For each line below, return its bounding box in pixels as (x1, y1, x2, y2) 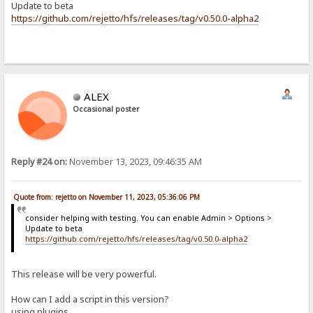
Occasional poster (73, 103, 140, 114)
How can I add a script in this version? (11, 292, 170, 305)
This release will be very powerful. (11, 267, 157, 280)
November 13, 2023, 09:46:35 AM (67, 155, 203, 168)
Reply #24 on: (11, 155, 68, 168)
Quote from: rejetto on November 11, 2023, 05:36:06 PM (13, 192, 201, 203)
